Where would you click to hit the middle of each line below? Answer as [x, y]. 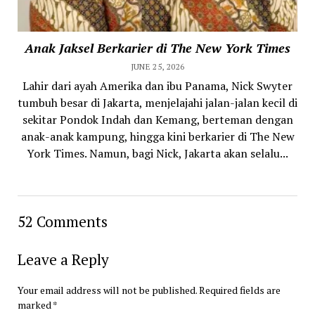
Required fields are [239, 290]
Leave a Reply [63, 259]
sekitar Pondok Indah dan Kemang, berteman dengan [157, 119]
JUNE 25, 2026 [157, 66]
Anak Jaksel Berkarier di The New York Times [157, 47]
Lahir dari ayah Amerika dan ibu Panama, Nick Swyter [157, 85]
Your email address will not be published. [107, 290]
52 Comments [62, 221]
